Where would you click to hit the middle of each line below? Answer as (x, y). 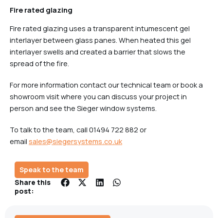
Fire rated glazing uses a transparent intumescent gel (100, 28)
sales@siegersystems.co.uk (75, 141)
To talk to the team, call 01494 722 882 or (78, 130)
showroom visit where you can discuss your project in (98, 97)
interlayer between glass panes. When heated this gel (100, 40)
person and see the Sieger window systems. (83, 108)
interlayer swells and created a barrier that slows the (98, 52)
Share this (33, 182)
